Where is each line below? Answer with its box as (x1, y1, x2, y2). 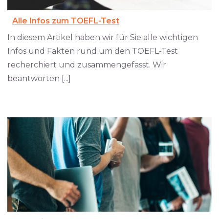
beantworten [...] (7, 73, 71, 83)
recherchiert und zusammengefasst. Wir (7, 60, 166, 69)
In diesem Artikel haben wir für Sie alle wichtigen (7, 32, 198, 42)
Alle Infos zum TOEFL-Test (12, 16, 119, 25)
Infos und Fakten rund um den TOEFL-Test (7, 46, 178, 56)
